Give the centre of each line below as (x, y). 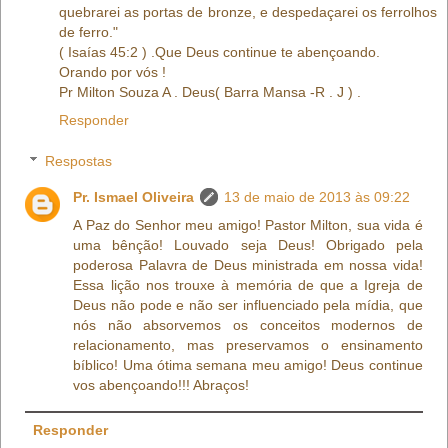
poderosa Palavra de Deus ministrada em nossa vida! (248, 265)
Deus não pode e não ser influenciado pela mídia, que (248, 305)
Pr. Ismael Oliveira (134, 197)
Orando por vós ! (112, 71)
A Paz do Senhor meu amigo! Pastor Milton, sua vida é (248, 225)
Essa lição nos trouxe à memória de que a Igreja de (248, 285)
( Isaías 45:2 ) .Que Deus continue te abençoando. (219, 51)
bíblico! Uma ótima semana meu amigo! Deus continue (248, 365)
